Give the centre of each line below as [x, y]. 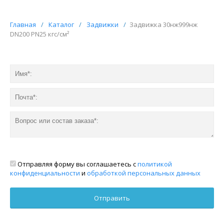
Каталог [61, 24]
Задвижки [102, 24]
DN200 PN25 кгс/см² [39, 34]
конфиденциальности [45, 173]
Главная [23, 24]
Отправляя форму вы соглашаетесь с [77, 164]
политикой [155, 164]
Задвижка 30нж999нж [163, 24]
